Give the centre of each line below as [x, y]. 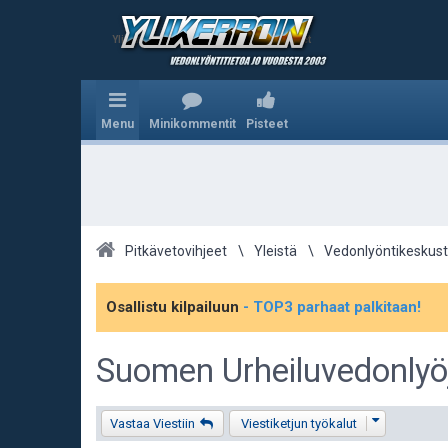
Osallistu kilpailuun [174, 306]
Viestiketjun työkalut [298, 424]
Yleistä [276, 250]
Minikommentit [192, 124]
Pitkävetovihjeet [176, 250]
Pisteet [267, 124]
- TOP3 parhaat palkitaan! [332, 306]
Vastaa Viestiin [152, 424]
